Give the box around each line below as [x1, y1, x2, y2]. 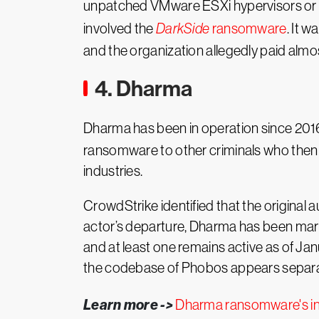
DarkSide [155, 21, 210, 36]
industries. [83, 163, 143, 179]
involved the [83, 21, 156, 36]
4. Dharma [95, 75, 192, 102]
